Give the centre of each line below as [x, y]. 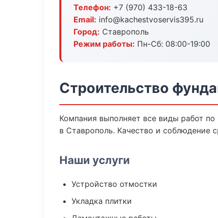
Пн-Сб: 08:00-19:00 [173, 44]
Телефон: [92, 7]
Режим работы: [104, 44]
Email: [85, 19]
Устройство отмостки [114, 184]
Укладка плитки [102, 201]
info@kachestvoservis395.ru [150, 19]
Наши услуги [95, 160]
